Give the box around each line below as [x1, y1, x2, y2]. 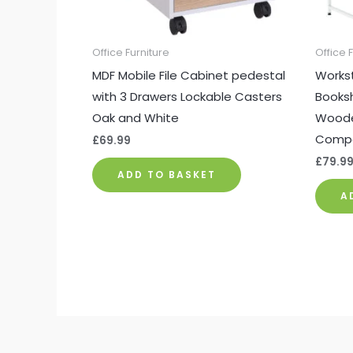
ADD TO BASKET [117, 167, 216, 181]
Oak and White [92, 109, 179, 126]
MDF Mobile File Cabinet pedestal [92, 66, 285, 84]
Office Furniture [92, 46, 169, 60]
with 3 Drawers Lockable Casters [92, 87, 282, 105]
